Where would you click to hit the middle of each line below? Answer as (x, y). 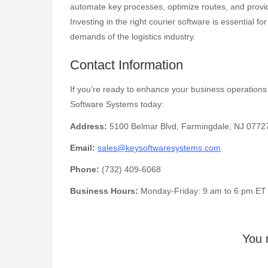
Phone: (85, 169)
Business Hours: (104, 191)
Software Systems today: (117, 104)
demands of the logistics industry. (133, 36)
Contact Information (127, 65)
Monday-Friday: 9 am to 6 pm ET (202, 191)
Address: (89, 126)
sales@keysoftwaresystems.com (159, 147)
